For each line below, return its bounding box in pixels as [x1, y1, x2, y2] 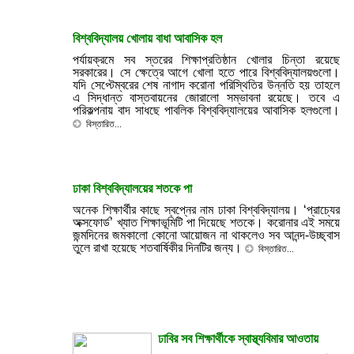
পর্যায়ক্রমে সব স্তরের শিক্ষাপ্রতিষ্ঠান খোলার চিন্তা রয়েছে [73, 53, 340, 66]
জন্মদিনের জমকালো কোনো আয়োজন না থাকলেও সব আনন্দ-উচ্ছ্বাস [73, 228, 340, 242]
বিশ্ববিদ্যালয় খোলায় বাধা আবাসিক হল [73, 32, 222, 45]
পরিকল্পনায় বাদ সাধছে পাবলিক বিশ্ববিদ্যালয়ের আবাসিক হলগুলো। [73, 104, 340, 117]
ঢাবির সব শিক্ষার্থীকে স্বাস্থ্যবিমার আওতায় [158, 332, 318, 345]
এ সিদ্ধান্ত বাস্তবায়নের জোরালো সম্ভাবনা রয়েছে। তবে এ [73, 91, 340, 104]
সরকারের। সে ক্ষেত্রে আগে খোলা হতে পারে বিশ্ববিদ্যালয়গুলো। [73, 66, 340, 79]
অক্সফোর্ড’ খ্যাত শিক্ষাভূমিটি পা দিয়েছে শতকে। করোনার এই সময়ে [73, 216, 340, 229]
